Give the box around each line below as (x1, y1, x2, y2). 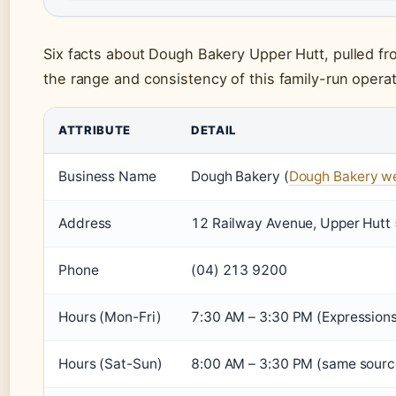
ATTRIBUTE (58, 123, 131, 138)
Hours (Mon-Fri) (58, 308, 162, 326)
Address (58, 215, 112, 232)
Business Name (58, 168, 156, 186)
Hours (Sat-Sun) (58, 355, 163, 373)
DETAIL (191, 123, 236, 138)
